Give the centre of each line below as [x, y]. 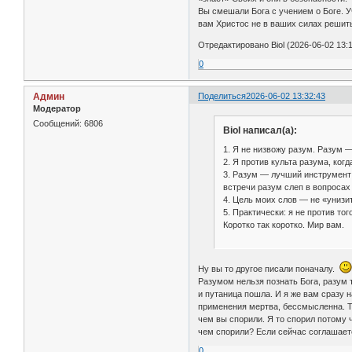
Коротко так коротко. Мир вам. [283, 224]
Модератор [57, 108]
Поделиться [222, 95]
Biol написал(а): [260, 131]
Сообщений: [57, 123]
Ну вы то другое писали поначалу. [269, 269]
